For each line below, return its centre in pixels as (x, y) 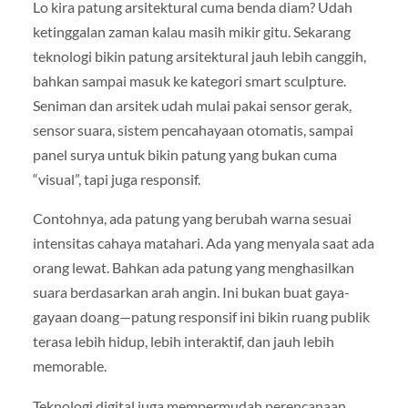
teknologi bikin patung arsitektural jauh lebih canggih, (199, 56)
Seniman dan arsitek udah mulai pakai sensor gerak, (192, 106)
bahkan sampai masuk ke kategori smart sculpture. (189, 81)
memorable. (69, 366)
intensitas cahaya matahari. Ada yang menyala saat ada (203, 243)
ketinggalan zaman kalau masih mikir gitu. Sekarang (191, 32)
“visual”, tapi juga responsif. (116, 179)
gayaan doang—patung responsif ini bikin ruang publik (201, 317)
